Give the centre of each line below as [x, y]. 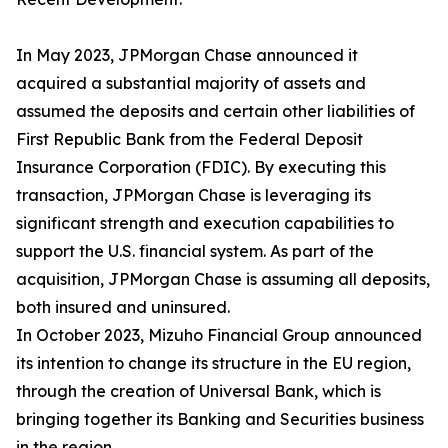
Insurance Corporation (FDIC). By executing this [201, 167]
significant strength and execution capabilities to [205, 223]
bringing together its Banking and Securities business [220, 419]
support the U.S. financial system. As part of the [195, 251]
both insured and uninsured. [123, 307]
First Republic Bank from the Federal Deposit [189, 139]
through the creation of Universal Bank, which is [198, 391]
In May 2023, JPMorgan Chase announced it [187, 55]
